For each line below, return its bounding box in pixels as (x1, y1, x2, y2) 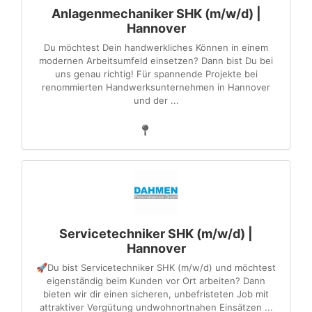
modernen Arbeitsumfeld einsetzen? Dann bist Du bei (39, 55, 273, 66)
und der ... (133, 95, 179, 106)
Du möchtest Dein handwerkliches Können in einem (44, 42, 268, 53)
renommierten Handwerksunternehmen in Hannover (42, 81, 270, 93)
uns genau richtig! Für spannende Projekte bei (54, 68, 258, 79)
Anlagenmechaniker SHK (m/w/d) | (51, 6, 261, 21)
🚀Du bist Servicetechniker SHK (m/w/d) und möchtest (36, 262, 276, 273)
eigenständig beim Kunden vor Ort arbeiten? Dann (47, 275, 265, 286)
